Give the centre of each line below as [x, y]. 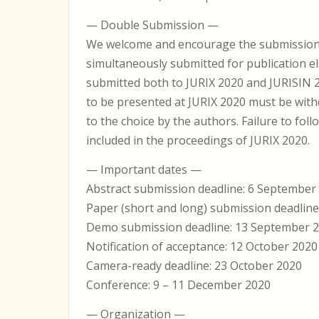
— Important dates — [144, 169]
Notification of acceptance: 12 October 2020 [202, 246]
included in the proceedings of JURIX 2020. [198, 140]
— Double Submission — [152, 25]
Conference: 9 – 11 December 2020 [178, 285]
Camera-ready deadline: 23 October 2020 [194, 266]
